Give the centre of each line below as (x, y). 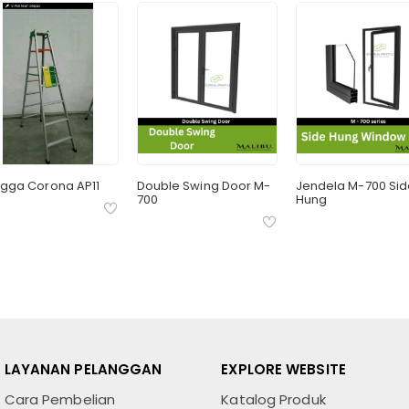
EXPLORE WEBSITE (283, 370)
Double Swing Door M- (204, 186)
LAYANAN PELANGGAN (83, 370)
